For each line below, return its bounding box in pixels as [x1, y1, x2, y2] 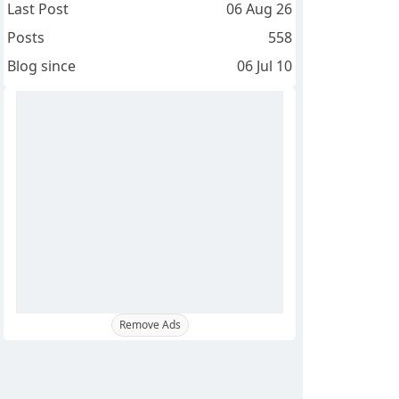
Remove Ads [118, 317, 181, 333]
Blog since [7, 56, 76, 77]
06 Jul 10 [236, 56, 292, 77]
